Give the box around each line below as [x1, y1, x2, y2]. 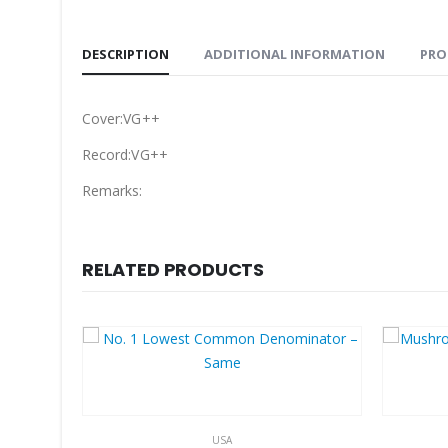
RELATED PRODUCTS [82, 257, 265, 283]
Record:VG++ [82, 145, 168, 165]
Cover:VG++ [82, 109, 160, 129]
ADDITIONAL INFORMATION [204, 45, 385, 64]
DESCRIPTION [82, 45, 169, 64]
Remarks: [82, 181, 143, 201]
